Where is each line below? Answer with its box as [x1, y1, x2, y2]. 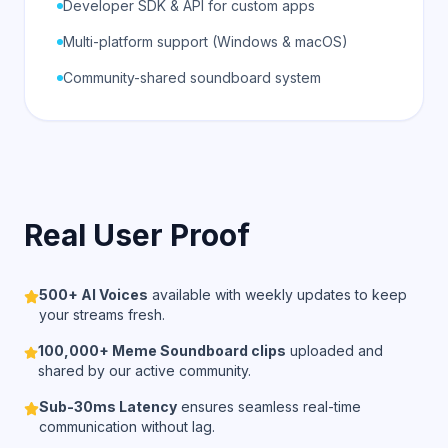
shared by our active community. [37, 362, 251, 379]
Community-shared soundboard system [63, 69, 321, 86]
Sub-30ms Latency [39, 398, 178, 415]
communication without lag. [39, 418, 216, 435]
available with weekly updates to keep [148, 286, 408, 303]
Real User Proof [24, 217, 250, 253]
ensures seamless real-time [177, 398, 362, 415]
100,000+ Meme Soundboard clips [37, 342, 286, 359]
